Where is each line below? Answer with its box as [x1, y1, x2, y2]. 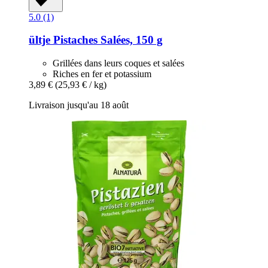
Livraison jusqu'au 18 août [29, 100, 129, 111]
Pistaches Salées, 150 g [50, 33, 163, 47]
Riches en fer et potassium [53, 69, 151, 80]
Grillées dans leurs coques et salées [53, 58, 184, 69]
